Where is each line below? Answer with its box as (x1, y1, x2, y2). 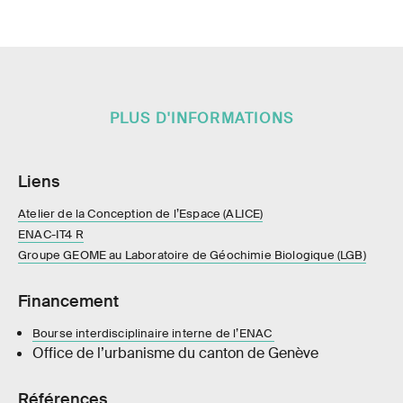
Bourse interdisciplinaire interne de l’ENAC (31, 326, 275, 342)
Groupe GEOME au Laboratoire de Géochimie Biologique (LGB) (18, 247, 366, 264)
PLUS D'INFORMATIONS (109, 110, 294, 129)
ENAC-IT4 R (18, 227, 84, 243)
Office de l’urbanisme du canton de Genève (31, 344, 326, 363)
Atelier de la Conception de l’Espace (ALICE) (18, 206, 264, 222)
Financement (18, 291, 119, 313)
